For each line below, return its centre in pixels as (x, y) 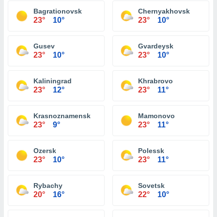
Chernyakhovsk (164, 11)
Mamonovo (156, 116)
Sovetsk (151, 186)
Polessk (151, 151)
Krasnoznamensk (62, 116)
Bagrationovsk (58, 11)
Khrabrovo (155, 81)
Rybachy (48, 186)
